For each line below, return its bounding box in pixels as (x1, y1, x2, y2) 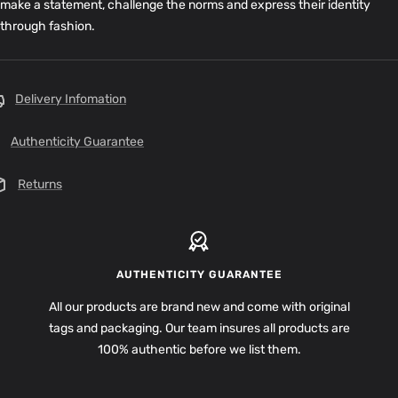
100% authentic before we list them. (97, 341, 301, 357)
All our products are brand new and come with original (48, 298, 350, 314)
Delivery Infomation (15, 91, 126, 107)
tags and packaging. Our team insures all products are (48, 320, 350, 336)
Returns (18, 176, 62, 192)
